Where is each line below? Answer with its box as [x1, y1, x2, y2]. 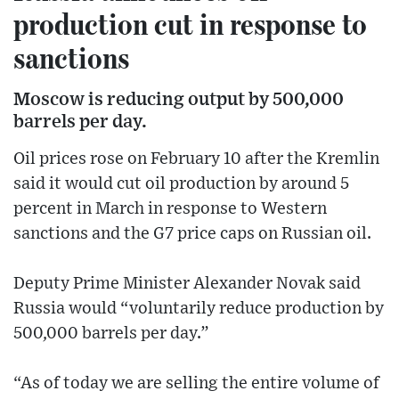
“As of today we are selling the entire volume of [13, 375, 379, 393]
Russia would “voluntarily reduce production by [13, 300, 384, 318]
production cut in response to [13, 4, 367, 43]
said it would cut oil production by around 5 [13, 175, 349, 193]
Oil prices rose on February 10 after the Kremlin [13, 151, 379, 168]
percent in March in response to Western [13, 200, 327, 218]
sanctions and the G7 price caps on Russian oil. [13, 225, 371, 243]
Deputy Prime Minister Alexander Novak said [13, 275, 361, 293]
